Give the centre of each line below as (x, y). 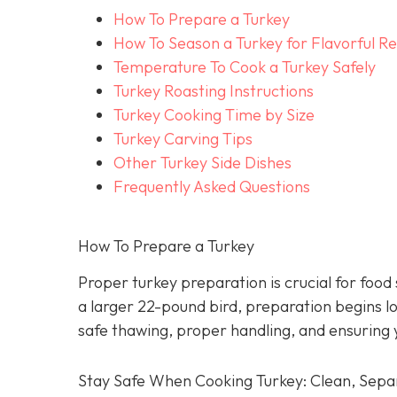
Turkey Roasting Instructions (214, 91)
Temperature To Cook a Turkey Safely (245, 67)
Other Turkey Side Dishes (202, 163)
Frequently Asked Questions (212, 187)
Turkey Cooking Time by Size (214, 115)
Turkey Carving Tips (183, 139)
